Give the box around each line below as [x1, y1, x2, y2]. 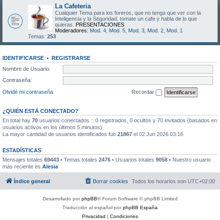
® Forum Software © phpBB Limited [97, 196, 178, 201]
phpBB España [123, 205, 158, 210]
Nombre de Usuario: [2, 65, 51, 72]
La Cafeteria [55, 2, 91, 10]
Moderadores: [55, 27, 88, 33]
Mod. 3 [128, 27, 144, 33]
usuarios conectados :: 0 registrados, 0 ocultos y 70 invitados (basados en [38, 117, 217, 123]
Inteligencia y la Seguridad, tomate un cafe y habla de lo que [55, 16, 197, 22]
